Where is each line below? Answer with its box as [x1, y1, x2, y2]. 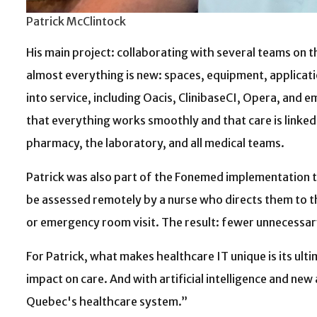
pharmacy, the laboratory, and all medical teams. [26, 136, 284, 151]
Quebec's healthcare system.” [26, 294, 188, 309]
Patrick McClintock [26, 14, 127, 29]
